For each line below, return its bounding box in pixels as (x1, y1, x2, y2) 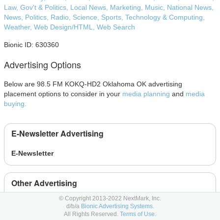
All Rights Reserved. (64, 211, 120, 218)
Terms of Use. (120, 211, 156, 218)
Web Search (97, 23, 135, 31)
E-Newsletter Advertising (11, 128, 104, 139)
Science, (73, 13, 101, 21)
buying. (4, 99, 27, 108)
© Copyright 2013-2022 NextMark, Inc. (59, 195, 161, 202)
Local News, (70, 3, 110, 11)
